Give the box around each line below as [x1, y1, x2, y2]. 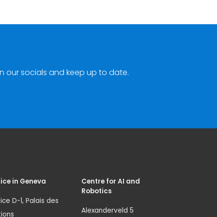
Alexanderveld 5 [81, 206, 134, 216]
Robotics [81, 186, 112, 196]
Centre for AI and [81, 177, 140, 186]
